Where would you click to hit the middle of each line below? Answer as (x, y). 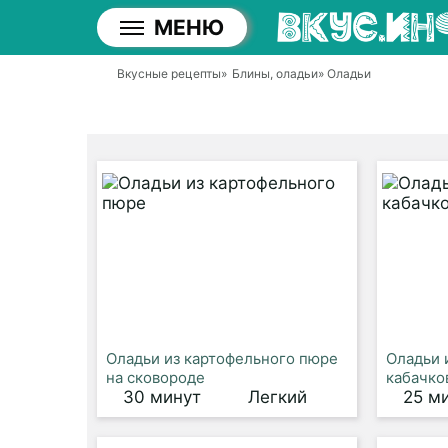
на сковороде (155, 377)
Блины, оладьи (275, 73)
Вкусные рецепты (169, 73)
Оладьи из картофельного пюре (222, 358)
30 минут (162, 397)
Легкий (277, 397)
